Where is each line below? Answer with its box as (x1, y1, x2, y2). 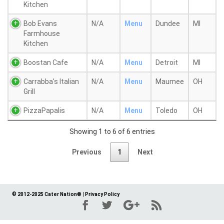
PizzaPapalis (23, 106, 65, 114)
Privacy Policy (84, 191, 119, 197)
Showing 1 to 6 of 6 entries (69, 127, 155, 135)
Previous (72, 148, 101, 156)
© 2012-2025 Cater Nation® (11, 191, 81, 197)
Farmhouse (23, 29, 60, 37)
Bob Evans (23, 19, 57, 27)
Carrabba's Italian (23, 77, 79, 85)
